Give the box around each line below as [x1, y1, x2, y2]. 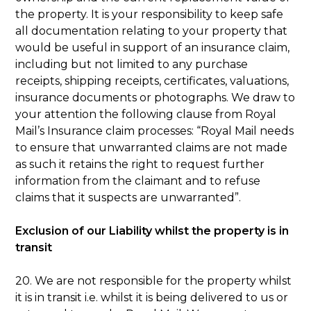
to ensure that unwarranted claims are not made [15, 140, 288, 154]
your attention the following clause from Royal [15, 107, 277, 121]
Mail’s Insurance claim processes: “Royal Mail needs [15, 124, 294, 137]
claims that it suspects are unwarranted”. [15, 190, 242, 204]
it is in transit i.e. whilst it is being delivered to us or [15, 290, 289, 304]
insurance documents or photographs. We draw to [15, 90, 296, 104]
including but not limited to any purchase [15, 57, 249, 71]
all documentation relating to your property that [15, 24, 288, 37]
